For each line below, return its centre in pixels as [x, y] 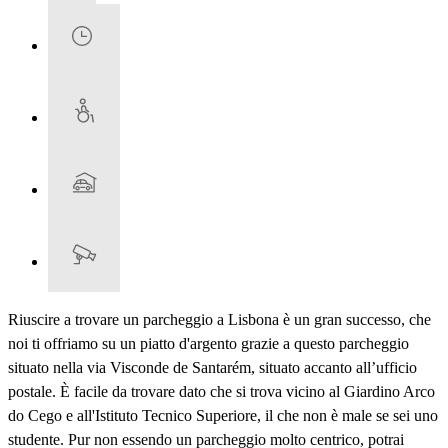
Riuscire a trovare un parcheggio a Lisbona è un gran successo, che [219, 320]
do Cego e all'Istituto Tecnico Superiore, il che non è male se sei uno [223, 416]
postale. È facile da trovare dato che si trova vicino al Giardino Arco [221, 392]
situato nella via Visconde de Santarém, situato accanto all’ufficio [212, 368]
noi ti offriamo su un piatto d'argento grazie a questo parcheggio [208, 344]
